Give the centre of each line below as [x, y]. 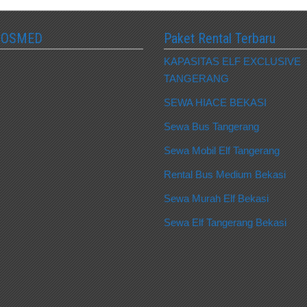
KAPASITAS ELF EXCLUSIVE [232, 61]
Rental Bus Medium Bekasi [225, 174]
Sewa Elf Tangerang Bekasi [225, 222]
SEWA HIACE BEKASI [215, 102]
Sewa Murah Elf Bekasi [216, 198]
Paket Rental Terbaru [220, 38]
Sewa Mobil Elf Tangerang [222, 150]
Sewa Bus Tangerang [211, 126]
